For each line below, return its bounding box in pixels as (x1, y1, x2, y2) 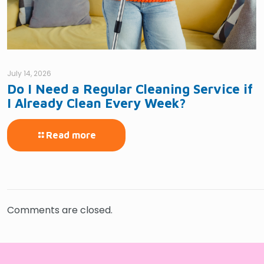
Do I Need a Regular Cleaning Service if (7, 81, 253, 97)
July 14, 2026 (7, 68, 51, 79)
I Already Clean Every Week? (7, 95, 186, 111)
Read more (46, 130, 96, 141)
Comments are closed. (7, 203, 113, 217)
